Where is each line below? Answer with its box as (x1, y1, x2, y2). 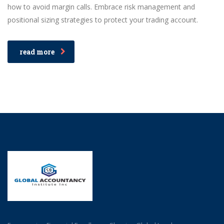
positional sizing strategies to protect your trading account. (7, 14, 198, 24)
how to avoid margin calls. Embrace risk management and (7, 1, 195, 11)
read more (19, 46, 54, 56)
